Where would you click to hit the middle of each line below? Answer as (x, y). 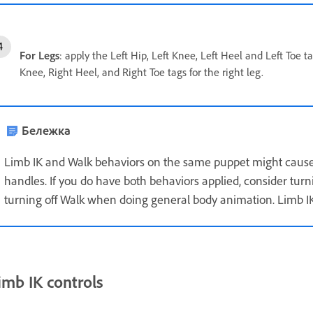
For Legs (39, 55)
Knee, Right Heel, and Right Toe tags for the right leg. (141, 72)
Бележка (46, 130)
